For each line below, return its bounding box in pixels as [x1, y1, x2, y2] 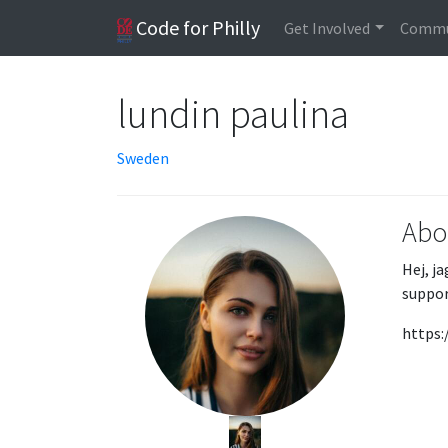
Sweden [117, 148, 169, 168]
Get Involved [284, 18, 371, 38]
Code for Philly [132, 15, 261, 40]
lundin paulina [117, 89, 353, 139]
